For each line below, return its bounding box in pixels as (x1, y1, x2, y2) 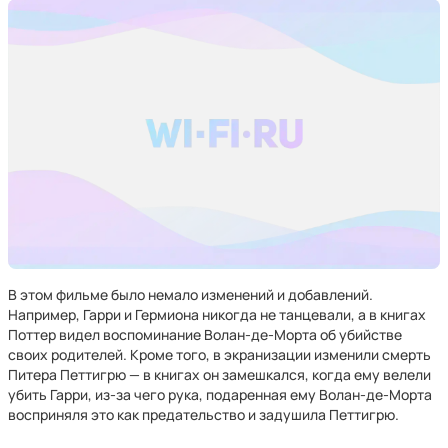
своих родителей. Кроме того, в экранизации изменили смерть (8, 345, 431, 364)
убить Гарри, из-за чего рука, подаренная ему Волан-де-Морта (8, 385, 432, 404)
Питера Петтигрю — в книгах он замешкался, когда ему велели (8, 365, 431, 384)
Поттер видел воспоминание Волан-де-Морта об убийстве (8, 325, 402, 344)
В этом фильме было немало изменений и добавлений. (8, 285, 373, 304)
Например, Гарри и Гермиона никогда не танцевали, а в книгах (8, 305, 426, 324)
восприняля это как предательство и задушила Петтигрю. (8, 405, 399, 424)
